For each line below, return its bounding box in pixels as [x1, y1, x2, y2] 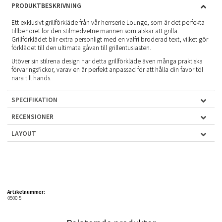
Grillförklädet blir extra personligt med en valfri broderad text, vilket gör [11, 35, 208, 43]
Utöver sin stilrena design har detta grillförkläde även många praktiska [11, 56, 203, 65]
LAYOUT [11, 129, 36, 137]
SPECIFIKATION [11, 95, 57, 104]
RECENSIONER [11, 112, 54, 120]
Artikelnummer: [7, 188, 45, 195]
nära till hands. [11, 73, 52, 82]
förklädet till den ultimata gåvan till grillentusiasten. [11, 43, 151, 52]
